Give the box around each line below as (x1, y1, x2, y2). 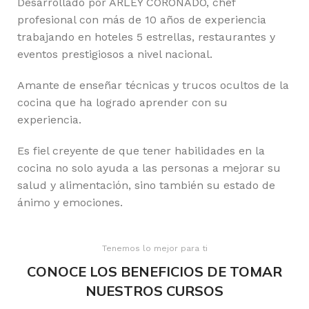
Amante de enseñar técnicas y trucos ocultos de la (17, 79, 289, 92)
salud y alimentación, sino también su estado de (17, 179, 275, 192)
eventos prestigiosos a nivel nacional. (17, 48, 212, 61)
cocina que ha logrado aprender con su (17, 96, 228, 109)
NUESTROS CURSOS (86, 282, 223, 299)
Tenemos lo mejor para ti (101, 243, 208, 253)
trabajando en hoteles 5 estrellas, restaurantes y (17, 30, 275, 43)
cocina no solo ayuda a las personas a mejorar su (17, 161, 281, 175)
